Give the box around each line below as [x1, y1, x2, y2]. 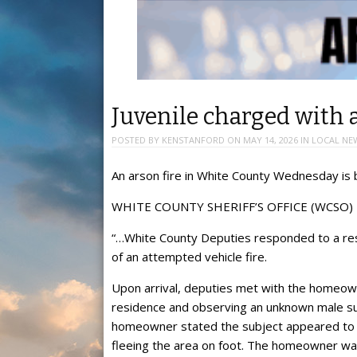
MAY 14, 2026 [243, 134, 298, 147]
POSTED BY [112, 134, 162, 147]
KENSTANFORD [162, 134, 225, 147]
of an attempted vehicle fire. [112, 248, 267, 265]
